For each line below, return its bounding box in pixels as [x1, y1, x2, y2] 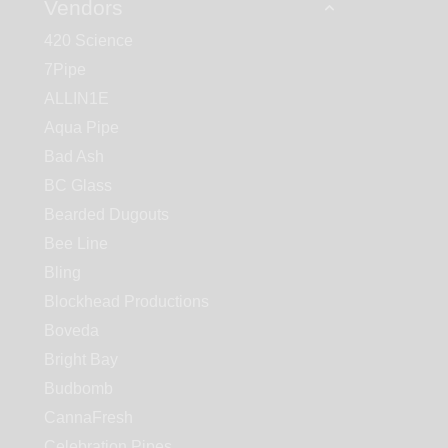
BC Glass [44, 177, 112, 195]
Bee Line [44, 235, 108, 253]
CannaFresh [44, 409, 133, 427]
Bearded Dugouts [44, 206, 169, 224]
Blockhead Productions [44, 293, 209, 311]
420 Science [44, 32, 133, 50]
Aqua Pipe [44, 119, 119, 137]
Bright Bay [44, 351, 118, 369]
